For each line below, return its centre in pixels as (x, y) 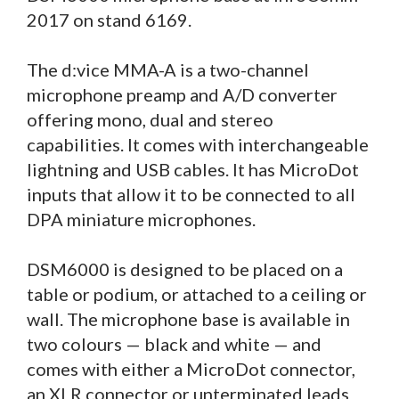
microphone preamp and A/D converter (182, 95)
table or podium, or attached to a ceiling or (197, 294)
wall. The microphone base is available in (188, 319)
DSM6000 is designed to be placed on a (185, 269)
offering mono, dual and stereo (150, 120)
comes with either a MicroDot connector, (191, 369)
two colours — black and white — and (174, 344)
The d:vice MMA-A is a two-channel (168, 70)
